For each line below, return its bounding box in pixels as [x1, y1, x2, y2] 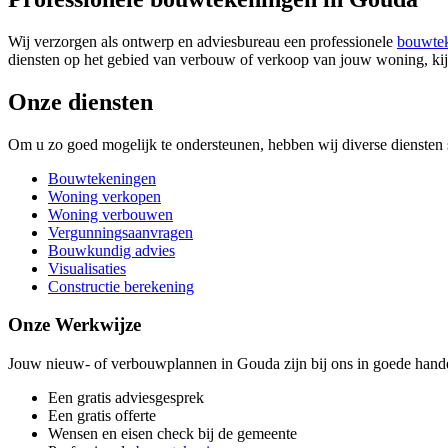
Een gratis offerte [48, 407, 156, 425]
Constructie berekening [48, 277, 194, 295]
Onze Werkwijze [8, 314, 141, 336]
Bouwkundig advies [48, 241, 175, 259]
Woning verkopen [48, 187, 161, 205]
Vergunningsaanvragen [48, 223, 193, 241]
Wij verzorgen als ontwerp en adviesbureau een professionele [8, 32, 397, 50]
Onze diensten [8, 88, 153, 115]
